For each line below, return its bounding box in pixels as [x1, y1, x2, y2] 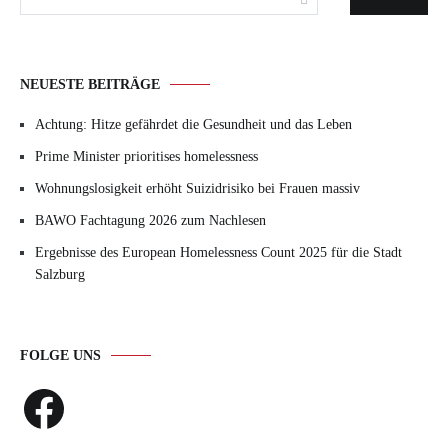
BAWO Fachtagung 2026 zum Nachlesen [35, 213, 266, 228]
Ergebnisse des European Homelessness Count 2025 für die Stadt [35, 245, 402, 260]
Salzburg [35, 267, 85, 282]
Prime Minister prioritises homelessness [35, 149, 258, 164]
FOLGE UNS [20, 348, 101, 363]
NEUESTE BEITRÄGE [20, 77, 160, 92]
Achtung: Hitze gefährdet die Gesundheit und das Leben [35, 117, 352, 132]
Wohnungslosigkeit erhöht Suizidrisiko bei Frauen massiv [35, 181, 360, 196]
